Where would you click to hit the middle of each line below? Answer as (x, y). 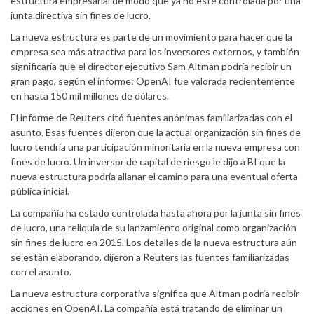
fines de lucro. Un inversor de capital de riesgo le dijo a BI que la (148, 161)
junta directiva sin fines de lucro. (81, 15)
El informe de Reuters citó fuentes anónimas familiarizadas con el (151, 117)
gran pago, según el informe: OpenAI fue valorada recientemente (153, 81)
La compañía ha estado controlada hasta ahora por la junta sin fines (156, 212)
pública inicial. (40, 191)
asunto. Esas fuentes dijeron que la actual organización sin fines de (156, 132)
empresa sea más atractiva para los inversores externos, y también (155, 51)
